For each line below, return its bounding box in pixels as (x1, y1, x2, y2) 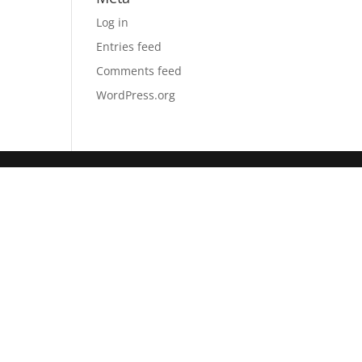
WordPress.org (96, 87, 176, 103)
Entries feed (96, 39, 162, 54)
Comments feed (96, 63, 183, 78)
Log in (96, 15, 129, 30)
